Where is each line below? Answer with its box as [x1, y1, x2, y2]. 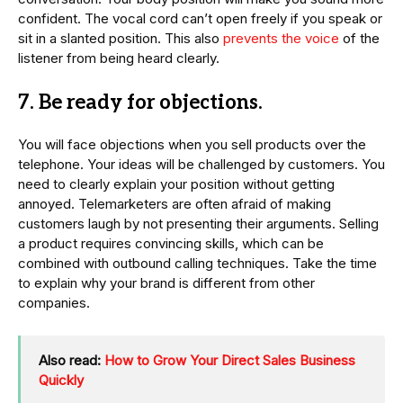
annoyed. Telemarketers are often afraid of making [18, 194, 331, 212]
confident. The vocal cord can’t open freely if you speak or [18, 9, 382, 27]
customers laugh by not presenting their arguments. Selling [18, 214, 379, 232]
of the [339, 29, 380, 47]
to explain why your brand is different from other [18, 273, 315, 291]
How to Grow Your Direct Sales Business [104, 351, 355, 369]
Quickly [39, 371, 84, 389]
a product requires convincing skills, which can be [18, 234, 324, 252]
